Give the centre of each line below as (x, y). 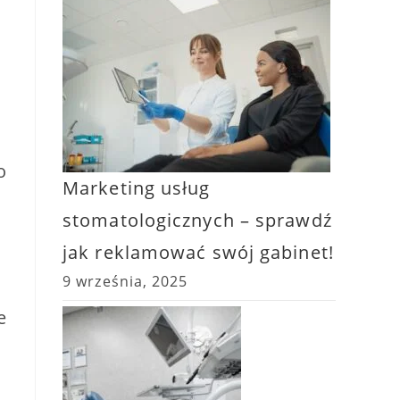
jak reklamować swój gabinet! (198, 252)
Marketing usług (137, 188)
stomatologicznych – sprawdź (197, 220)
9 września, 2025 (125, 281)
